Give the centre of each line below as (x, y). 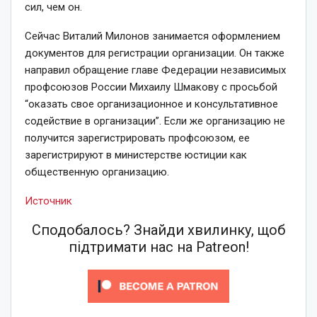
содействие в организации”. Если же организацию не (155, 121)
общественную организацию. (97, 172)
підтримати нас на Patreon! (158, 247)
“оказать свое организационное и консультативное (151, 104)
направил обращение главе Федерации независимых (155, 70)
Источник (48, 201)
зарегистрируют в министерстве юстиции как (136, 155)
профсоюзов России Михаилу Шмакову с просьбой (151, 87)
